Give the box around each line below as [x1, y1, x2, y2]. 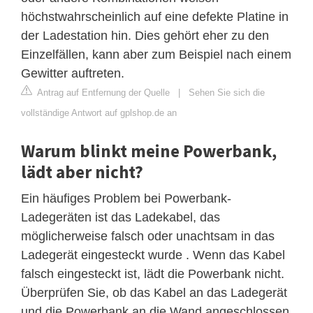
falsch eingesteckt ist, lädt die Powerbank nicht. [21, 266, 284, 281]
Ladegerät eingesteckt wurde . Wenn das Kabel [21, 247, 285, 262]
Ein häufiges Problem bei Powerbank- [21, 191, 231, 205]
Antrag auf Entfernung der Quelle [35, 87, 170, 98]
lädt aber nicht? [21, 160, 143, 183]
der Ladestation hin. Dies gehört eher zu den [21, 28, 269, 43]
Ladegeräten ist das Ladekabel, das [21, 210, 220, 224]
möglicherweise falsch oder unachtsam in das [21, 228, 275, 243]
